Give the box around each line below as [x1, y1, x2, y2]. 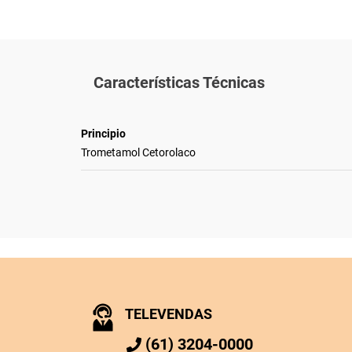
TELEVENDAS [124, 305, 212, 322]
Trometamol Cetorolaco [80, 145, 196, 159]
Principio [80, 126, 126, 140]
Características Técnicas [93, 72, 265, 92]
